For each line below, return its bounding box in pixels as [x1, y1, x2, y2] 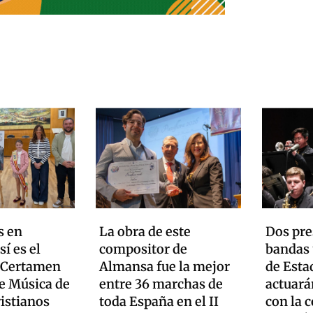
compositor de [99, 240, 187, 257]
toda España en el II [99, 293, 219, 310]
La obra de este [99, 223, 191, 240]
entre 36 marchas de [99, 275, 223, 292]
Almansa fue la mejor [99, 258, 230, 275]
